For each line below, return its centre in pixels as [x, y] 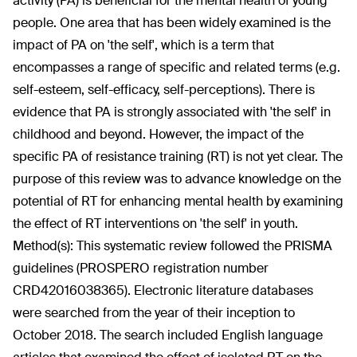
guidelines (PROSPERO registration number [141, 268]
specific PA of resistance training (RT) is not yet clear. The [178, 157]
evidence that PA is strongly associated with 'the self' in [172, 112]
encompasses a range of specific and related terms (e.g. [177, 67]
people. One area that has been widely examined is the [172, 23]
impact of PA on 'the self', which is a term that [143, 45]
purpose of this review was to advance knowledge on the [177, 179]
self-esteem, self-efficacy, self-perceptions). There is [164, 90]
